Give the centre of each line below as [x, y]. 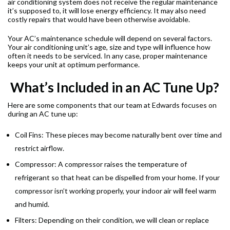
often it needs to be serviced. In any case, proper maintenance [108, 56]
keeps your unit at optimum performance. [74, 65]
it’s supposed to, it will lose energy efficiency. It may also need [107, 11]
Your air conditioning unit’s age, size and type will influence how [109, 47]
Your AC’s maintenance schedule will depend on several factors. [110, 39]
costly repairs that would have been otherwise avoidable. [99, 20]
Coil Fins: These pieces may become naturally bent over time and [118, 135]
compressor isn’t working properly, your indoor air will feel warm [116, 191]
